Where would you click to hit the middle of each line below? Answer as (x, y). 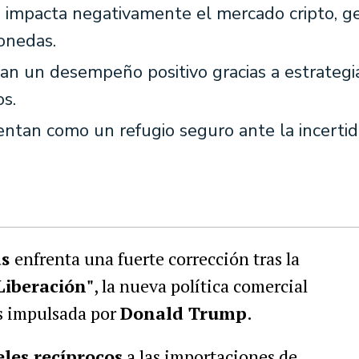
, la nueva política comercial (200, 286)
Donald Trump (183, 313)
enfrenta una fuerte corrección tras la (157, 258)
